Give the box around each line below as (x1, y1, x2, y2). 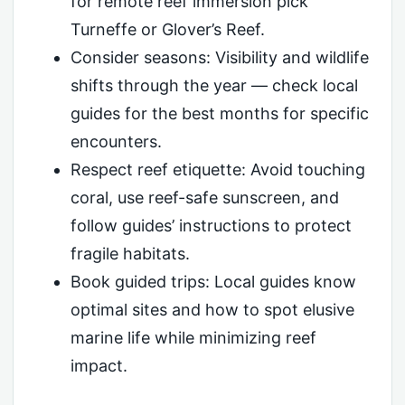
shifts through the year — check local (70, 76, 358, 95)
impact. (70, 356, 127, 375)
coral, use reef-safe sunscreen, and (70, 188, 339, 207)
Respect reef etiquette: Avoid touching (70, 160, 365, 179)
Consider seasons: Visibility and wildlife (70, 48, 369, 67)
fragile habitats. (70, 244, 190, 263)
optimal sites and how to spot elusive (70, 300, 354, 319)
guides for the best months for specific (70, 104, 369, 123)
